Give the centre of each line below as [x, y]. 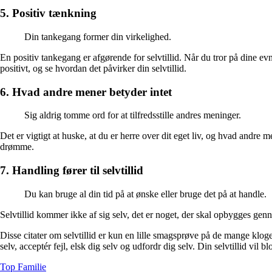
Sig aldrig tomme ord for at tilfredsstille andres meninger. [133, 115]
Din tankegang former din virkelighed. [98, 36]
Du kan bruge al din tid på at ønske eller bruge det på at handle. [145, 194]
